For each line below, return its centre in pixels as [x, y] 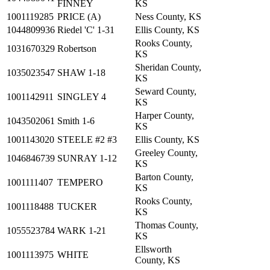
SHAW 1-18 [81, 72]
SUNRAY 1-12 [87, 158]
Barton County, [164, 177]
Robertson [77, 48]
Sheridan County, [168, 67]
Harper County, [165, 115]
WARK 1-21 [82, 230]
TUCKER [77, 206]
